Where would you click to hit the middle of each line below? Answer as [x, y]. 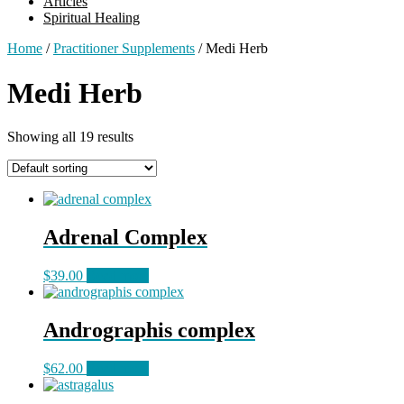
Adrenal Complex [125, 238]
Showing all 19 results [70, 137]
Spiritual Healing [92, 18]
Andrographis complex [149, 330]
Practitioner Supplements [124, 49]
